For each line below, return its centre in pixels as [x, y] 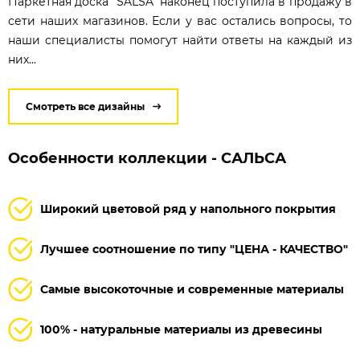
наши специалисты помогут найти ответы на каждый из [180, 40]
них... [22, 59]
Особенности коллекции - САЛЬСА [147, 158]
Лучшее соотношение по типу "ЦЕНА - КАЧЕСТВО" [194, 249]
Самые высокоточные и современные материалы [192, 289]
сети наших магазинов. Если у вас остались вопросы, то [180, 20]
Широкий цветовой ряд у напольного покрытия [188, 209]
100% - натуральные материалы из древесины [181, 329]
